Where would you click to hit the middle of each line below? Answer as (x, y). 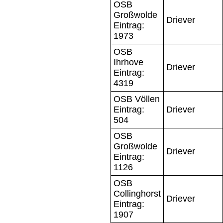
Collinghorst (137, 193)
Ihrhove (128, 62)
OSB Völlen (137, 99)
